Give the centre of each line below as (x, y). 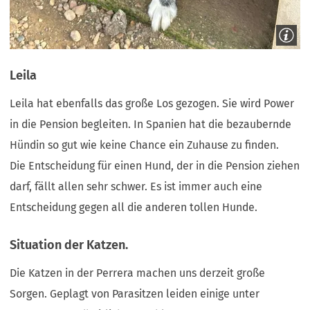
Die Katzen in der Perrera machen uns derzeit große (138, 273)
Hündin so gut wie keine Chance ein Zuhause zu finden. (146, 145)
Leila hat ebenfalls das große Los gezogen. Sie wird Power (152, 104)
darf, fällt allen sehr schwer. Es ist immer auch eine (136, 187)
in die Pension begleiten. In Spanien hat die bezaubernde (151, 125)
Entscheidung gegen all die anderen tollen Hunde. (135, 208)
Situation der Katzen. (69, 245)
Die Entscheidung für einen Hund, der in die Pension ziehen (155, 166)
